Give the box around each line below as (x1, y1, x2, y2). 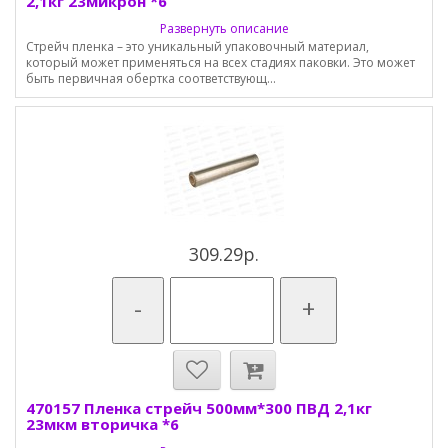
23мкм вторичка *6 (26, 414, 179, 434)
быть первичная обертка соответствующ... (26, 70, 276, 87)
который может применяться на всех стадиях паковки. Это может (26, 54, 415, 71)
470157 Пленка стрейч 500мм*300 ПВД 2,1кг (26, 398, 372, 418)
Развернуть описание (159, 20, 289, 37)
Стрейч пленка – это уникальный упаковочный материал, (26, 38, 369, 55)
